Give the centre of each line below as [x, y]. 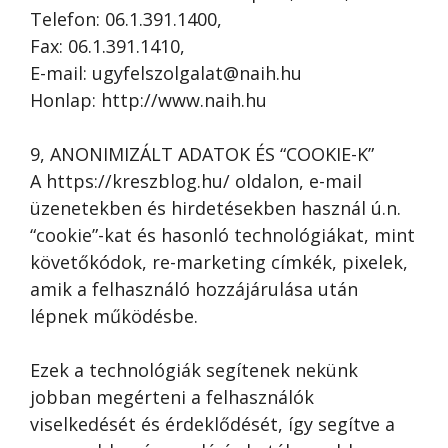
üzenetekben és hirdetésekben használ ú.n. [215, 208]
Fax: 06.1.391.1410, [107, 46]
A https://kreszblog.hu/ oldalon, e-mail [196, 181]
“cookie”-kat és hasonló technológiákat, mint [222, 235]
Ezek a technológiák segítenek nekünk [194, 370]
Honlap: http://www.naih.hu [148, 100]
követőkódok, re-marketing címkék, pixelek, [219, 262]
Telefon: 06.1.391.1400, [126, 19]
